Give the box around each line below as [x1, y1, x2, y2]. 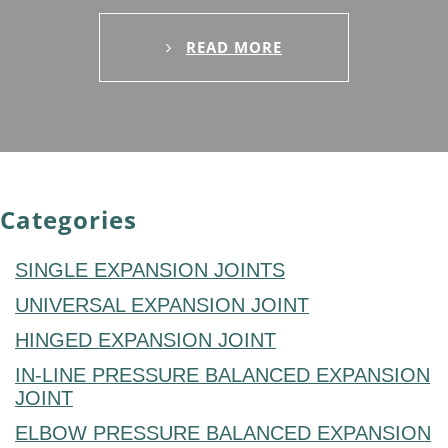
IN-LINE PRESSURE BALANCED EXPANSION [15, 364, 430, 387]
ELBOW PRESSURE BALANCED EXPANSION [15, 422, 431, 445]
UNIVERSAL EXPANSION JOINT [15, 294, 309, 317]
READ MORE [186, 37, 282, 58]
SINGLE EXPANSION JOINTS [15, 259, 285, 282]
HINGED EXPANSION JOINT [15, 329, 276, 352]
